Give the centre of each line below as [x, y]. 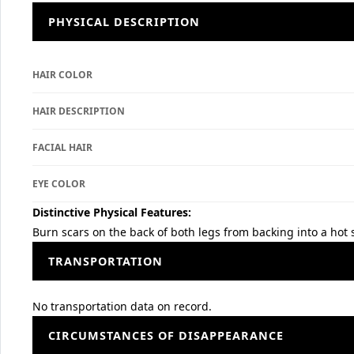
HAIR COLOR [62, 75]
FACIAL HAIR [62, 147]
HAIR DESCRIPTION [79, 111]
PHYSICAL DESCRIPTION [124, 22]
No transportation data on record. [122, 306]
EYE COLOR [59, 184]
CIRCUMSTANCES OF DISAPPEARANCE [166, 335]
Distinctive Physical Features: [112, 212]
